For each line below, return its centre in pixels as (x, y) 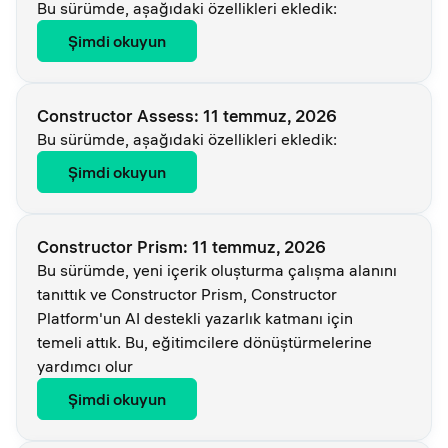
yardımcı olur (85, 366)
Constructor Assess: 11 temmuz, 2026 (187, 115)
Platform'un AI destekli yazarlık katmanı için (195, 318)
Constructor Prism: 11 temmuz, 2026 (181, 246)
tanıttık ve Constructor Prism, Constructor (187, 294)
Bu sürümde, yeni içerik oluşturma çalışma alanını (217, 270)
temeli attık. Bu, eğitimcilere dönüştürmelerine (204, 342)
